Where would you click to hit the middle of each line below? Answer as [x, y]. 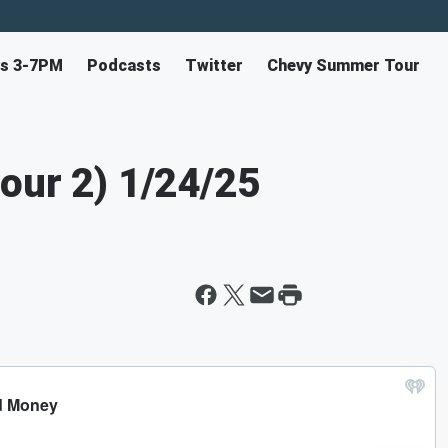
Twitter [214, 65]
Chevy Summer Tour [343, 65]
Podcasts [124, 65]
